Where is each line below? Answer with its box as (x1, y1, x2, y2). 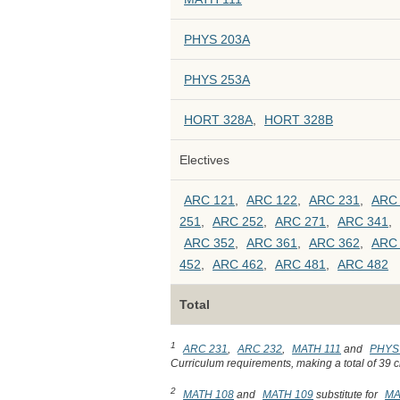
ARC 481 (275, 257, 327, 271)
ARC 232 (237, 343, 283, 355)
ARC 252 (212, 214, 264, 229)
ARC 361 (246, 236, 298, 250)
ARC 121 (184, 193, 236, 207)
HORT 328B (264, 112, 334, 127)
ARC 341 (337, 214, 389, 229)
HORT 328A (184, 112, 254, 127)
